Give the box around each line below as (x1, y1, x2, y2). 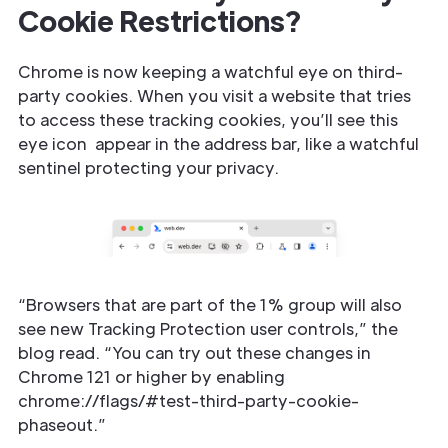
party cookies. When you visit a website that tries (18, 85, 411, 106)
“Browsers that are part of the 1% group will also (18, 294, 402, 315)
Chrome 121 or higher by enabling (18, 366, 285, 387)
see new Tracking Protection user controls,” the (18, 318, 398, 339)
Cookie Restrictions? (18, 2, 301, 38)
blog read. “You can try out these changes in (18, 342, 371, 363)
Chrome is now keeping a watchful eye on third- (18, 61, 403, 82)
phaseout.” (18, 414, 106, 435)
